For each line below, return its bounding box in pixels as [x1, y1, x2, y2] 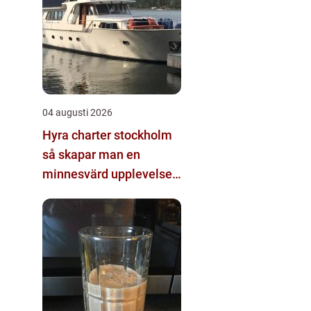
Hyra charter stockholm [42, 127, 172, 142]
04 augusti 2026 [42, 106, 112, 118]
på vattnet [42, 185, 99, 201]
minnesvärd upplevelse [42, 166, 172, 181]
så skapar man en [42, 146, 140, 162]
